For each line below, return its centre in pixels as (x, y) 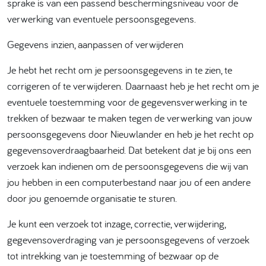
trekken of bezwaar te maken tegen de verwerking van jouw (130, 118)
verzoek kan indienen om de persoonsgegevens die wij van (128, 166)
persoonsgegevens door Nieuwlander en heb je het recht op (130, 134)
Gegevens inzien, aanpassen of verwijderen (95, 44)
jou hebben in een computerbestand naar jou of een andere (129, 182)
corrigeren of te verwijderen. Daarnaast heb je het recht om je (133, 86)
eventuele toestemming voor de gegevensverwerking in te (127, 102)
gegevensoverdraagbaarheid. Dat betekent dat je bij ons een (129, 150)
